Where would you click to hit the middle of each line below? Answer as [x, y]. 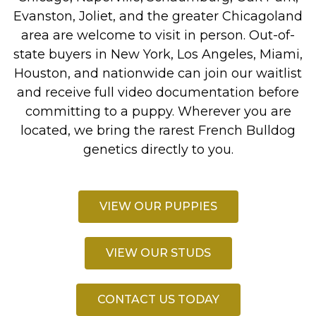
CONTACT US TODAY [158, 300]
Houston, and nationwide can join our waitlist [158, 74]
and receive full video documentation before [158, 93]
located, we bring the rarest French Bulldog [158, 131]
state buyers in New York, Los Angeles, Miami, [158, 55]
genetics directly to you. [158, 150]
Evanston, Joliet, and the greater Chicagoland [158, 17]
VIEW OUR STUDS [158, 253]
